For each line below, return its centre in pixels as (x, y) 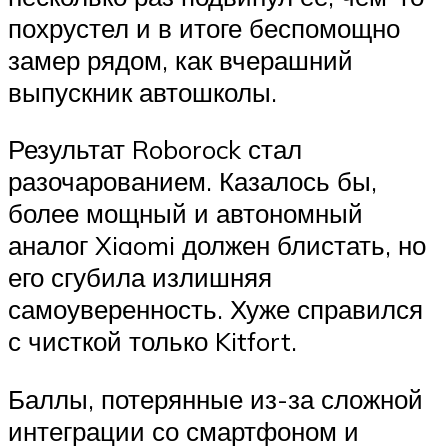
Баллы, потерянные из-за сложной (215, 398)
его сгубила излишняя (140, 277)
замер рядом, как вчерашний (180, 59)
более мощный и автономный (185, 213)
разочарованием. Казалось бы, (192, 181)
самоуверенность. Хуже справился (215, 309)
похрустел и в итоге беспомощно (204, 27)
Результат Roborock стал (155, 149)
